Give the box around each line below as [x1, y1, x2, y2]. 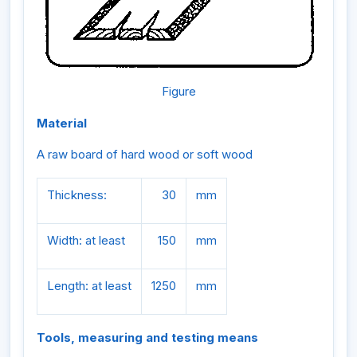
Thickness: [47, 187, 107, 203]
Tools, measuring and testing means [37, 330, 258, 346]
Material [37, 115, 87, 131]
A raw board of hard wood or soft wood [37, 147, 253, 163]
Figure [161, 84, 196, 100]
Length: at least [47, 278, 131, 294]
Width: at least [47, 233, 125, 249]
